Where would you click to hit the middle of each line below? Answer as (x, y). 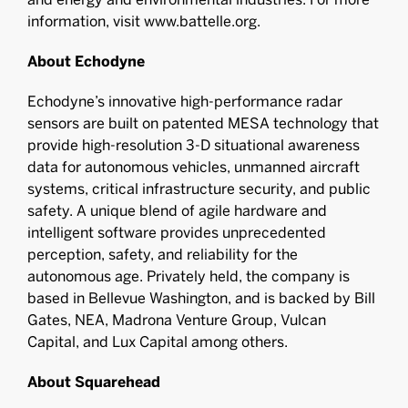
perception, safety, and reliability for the (163, 255)
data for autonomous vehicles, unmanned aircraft (194, 167)
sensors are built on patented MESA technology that (203, 123)
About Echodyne (86, 61)
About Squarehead (94, 382)
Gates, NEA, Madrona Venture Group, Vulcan (177, 320)
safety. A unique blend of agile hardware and (177, 211)
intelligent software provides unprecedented (177, 233)
